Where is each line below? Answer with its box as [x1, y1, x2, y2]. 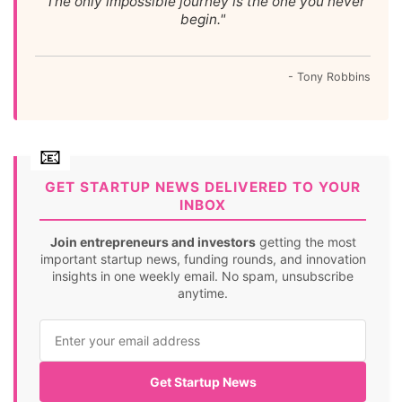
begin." [180, 11, 225, 28]
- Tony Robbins [288, 70, 371, 83]
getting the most [255, 234, 356, 249]
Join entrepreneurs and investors [49, 234, 256, 249]
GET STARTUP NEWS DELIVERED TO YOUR [45, 179, 361, 196]
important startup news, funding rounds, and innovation [39, 251, 366, 267]
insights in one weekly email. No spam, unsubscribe [52, 268, 354, 284]
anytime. [178, 285, 228, 301]
